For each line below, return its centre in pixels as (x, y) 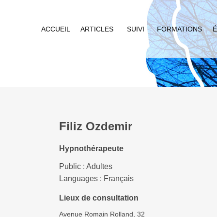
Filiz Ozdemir (95, 126)
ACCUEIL (56, 29)
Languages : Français (96, 178)
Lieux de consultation (99, 198)
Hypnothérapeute (91, 148)
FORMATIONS (179, 29)
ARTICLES (97, 29)
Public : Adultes (85, 166)
